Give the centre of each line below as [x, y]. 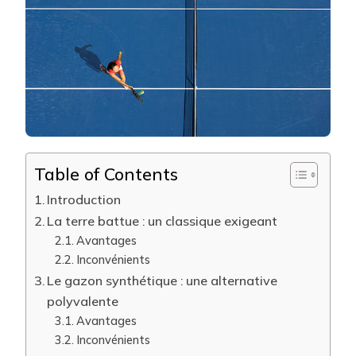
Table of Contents [106, 174]
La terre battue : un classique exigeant [163, 221]
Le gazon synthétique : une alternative [163, 281]
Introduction [84, 199]
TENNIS [332, 30]
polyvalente [83, 301]
